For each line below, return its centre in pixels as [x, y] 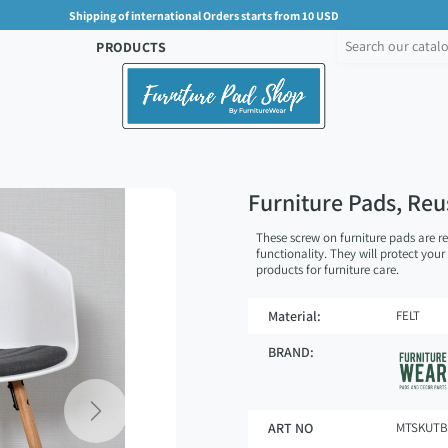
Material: [294, 316]
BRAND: [291, 352]
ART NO [290, 428]
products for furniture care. [327, 269]
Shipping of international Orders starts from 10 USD [203, 15]
